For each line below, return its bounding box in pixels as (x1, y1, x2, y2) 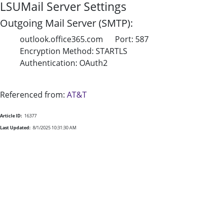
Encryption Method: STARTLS (20, 46, 127, 56)
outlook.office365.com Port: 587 (20, 34, 149, 45)
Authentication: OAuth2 (20, 57, 108, 68)
